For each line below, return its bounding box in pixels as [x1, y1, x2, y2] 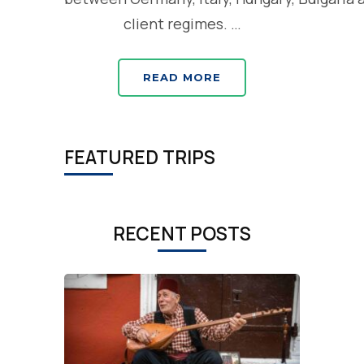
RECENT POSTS [113, 221, 251, 247]
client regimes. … [123, 14, 241, 34]
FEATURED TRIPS [64, 145, 215, 171]
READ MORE [143, 71, 221, 84]
